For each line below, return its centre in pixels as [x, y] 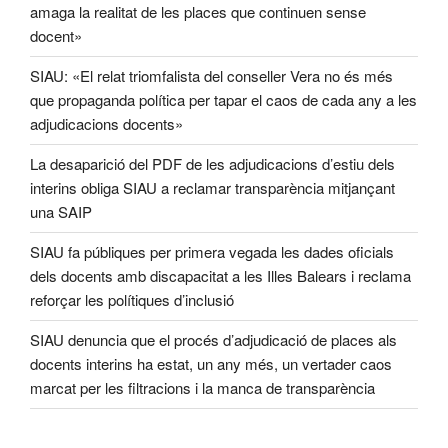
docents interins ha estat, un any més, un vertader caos [211, 364]
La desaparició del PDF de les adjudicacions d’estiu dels [212, 164]
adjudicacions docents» [106, 124]
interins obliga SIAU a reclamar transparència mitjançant [212, 188]
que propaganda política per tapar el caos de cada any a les [223, 100]
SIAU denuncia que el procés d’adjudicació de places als [213, 340]
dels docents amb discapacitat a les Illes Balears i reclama [220, 276]
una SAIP [61, 212]
